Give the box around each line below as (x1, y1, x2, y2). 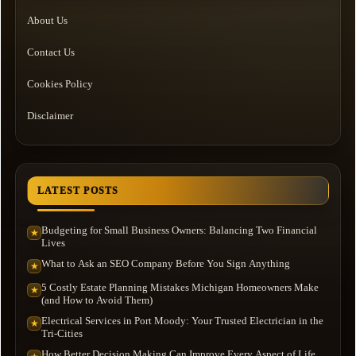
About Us (27, 14, 68, 27)
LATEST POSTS (37, 185, 119, 197)
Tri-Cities (41, 327, 83, 340)
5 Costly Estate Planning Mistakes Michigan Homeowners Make (41, 281, 319, 294)
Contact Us (27, 46, 75, 59)
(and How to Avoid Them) (41, 294, 153, 307)
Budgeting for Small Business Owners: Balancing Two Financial (41, 224, 317, 237)
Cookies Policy (27, 78, 93, 91)
